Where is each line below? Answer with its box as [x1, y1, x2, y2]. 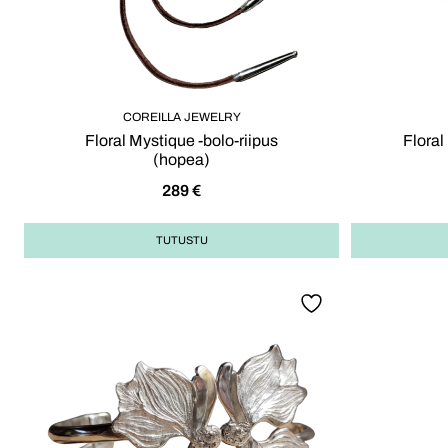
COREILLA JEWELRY [122, 110, 241, 124]
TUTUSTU [155, 234, 208, 247]
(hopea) [153, 151, 210, 168]
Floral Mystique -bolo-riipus [85, 132, 278, 149]
